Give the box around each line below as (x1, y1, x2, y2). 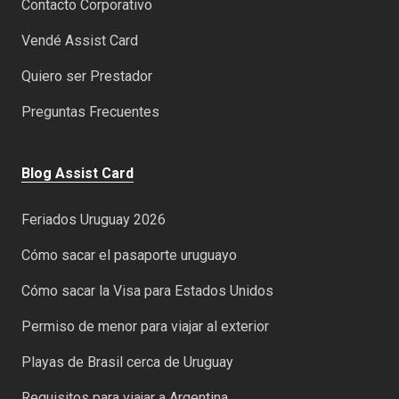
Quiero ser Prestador (21, 68, 152, 85)
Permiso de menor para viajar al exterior (21, 318, 269, 336)
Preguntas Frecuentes (21, 103, 159, 121)
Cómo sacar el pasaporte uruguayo (21, 247, 237, 265)
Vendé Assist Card (21, 32, 138, 50)
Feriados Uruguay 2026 (21, 211, 166, 229)
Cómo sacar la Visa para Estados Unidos (21, 282, 273, 300)
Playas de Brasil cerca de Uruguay (21, 354, 233, 371)
